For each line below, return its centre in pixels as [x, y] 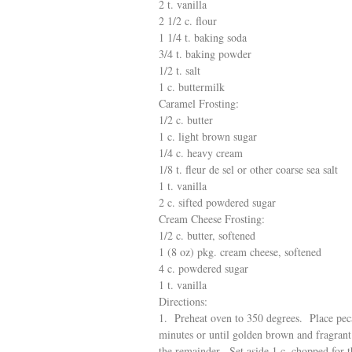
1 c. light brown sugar [208, 136]
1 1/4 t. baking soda [203, 37]
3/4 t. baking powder [205, 54]
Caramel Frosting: [199, 103]
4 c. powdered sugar [203, 268]
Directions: [183, 301]
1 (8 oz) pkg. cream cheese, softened [240, 252]
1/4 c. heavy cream [201, 153]
